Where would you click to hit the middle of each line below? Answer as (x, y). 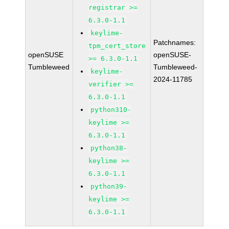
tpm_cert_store (117, 46)
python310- (111, 110)
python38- (109, 148)
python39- (109, 186)
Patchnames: (175, 42)
